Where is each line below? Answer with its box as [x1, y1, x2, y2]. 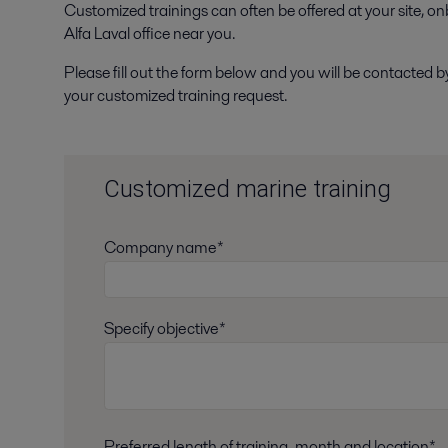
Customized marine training [104, 175, 391, 203]
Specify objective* [104, 317, 226, 341]
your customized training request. [64, 84, 290, 107]
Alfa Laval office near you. [64, 22, 235, 45]
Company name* [104, 236, 224, 260]
